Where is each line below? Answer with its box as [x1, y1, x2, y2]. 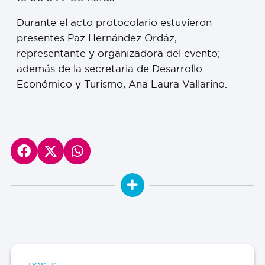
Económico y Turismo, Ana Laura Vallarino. [17, 77, 227, 91]
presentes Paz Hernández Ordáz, [17, 31, 177, 44]
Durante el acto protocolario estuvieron [17, 16, 212, 29]
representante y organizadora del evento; [17, 47, 220, 60]
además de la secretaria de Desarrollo [17, 62, 202, 75]
